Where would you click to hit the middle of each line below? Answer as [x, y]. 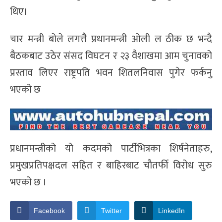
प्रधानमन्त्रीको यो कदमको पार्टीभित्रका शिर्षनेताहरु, [111, 149]
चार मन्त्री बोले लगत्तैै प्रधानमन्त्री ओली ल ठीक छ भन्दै [111, 39]
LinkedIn [171, 210]
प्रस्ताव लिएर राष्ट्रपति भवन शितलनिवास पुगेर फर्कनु [111, 73]
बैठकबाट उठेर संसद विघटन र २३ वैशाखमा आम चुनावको [111, 56]
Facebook [49, 210]
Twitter [111, 210]
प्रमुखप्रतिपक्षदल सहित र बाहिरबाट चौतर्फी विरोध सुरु [111, 166]
